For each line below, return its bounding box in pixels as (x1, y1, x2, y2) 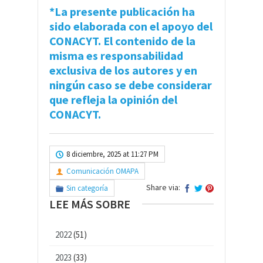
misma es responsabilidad (49, 48, 183, 63)
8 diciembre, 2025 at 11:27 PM (66, 149, 159, 159)
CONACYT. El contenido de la (49, 33, 195, 48)
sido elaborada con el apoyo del (49, 18, 213, 33)
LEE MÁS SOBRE (49, 196, 130, 211)
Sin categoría (66, 183, 108, 193)
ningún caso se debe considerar (49, 77, 212, 92)
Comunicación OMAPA (66, 166, 139, 176)
